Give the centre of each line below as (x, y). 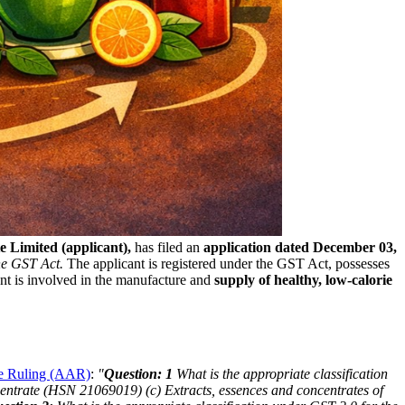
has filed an (167, 247)
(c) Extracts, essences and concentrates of (264, 390)
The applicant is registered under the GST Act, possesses (226, 263)
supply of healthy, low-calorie (301, 279)
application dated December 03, (300, 247)
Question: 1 (138, 373)
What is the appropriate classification (280, 373)
